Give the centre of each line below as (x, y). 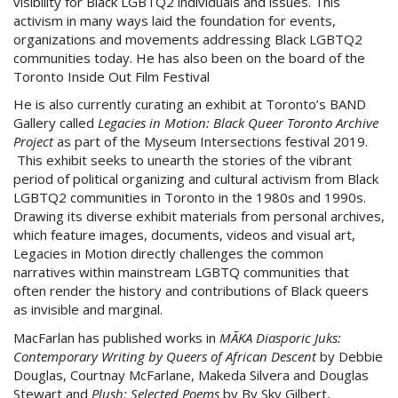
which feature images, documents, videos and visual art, (184, 235)
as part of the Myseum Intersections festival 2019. (212, 141)
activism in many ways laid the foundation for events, (175, 20)
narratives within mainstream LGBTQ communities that (181, 272)
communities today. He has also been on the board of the (189, 57)
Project (33, 141)
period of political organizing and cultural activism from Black (196, 179)
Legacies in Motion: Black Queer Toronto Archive (238, 123)
